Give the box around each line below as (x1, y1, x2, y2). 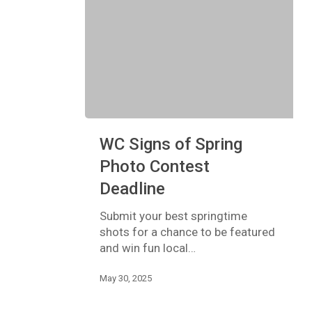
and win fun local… (99, 240, 196, 255)
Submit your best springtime (99, 208, 247, 223)
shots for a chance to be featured (99, 224, 275, 239)
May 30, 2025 (99, 273, 152, 284)
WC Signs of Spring (99, 134, 242, 154)
